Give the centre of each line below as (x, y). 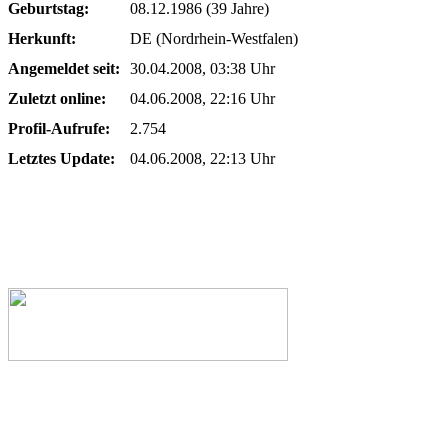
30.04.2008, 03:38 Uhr (202, 68)
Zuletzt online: (57, 98)
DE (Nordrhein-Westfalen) (214, 38)
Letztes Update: (61, 158)
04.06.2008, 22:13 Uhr (202, 158)
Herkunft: (42, 38)
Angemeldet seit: (64, 68)
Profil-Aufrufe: (59, 128)
